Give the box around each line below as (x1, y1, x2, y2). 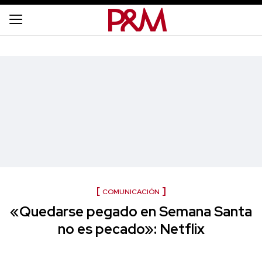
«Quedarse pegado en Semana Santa (10, 202, 252, 220)
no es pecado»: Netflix (57, 220, 205, 238)
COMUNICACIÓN (102, 187, 160, 196)
